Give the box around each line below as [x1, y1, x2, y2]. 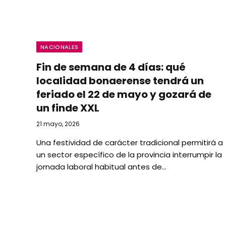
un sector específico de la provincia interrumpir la [36, 149, 222, 160]
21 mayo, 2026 [36, 119, 80, 128]
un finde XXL [36, 100, 99, 115]
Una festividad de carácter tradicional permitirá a [36, 137, 223, 148]
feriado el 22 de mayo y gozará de [36, 87, 211, 101]
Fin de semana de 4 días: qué [36, 60, 186, 74]
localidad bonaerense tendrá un [36, 73, 204, 88]
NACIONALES [40, 42, 79, 51]
